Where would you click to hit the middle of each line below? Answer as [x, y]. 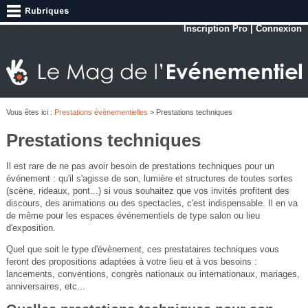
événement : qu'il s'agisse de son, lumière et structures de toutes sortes [149, 179]
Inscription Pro [216, 29]
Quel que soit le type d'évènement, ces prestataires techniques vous [142, 250]
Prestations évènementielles [101, 112]
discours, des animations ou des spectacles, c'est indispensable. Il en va [152, 203]
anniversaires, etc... [45, 287]
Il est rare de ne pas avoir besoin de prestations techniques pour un [140, 166]
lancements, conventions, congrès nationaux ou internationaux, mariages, [153, 274]
